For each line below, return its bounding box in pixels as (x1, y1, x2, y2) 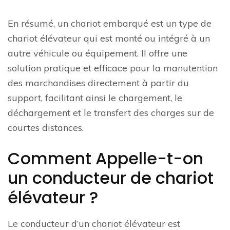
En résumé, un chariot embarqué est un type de (8, 17, 212, 29)
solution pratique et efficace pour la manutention (8, 62, 218, 74)
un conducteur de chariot (8, 166, 214, 189)
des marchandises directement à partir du (8, 77, 189, 89)
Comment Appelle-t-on (8, 147, 203, 170)
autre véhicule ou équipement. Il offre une (8, 47, 187, 59)
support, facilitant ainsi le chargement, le (8, 92, 182, 104)
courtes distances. (8, 122, 84, 133)
